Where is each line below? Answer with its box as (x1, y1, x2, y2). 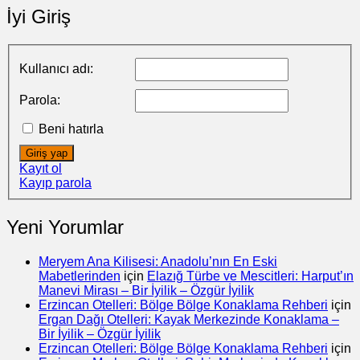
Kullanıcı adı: (19, 62, 93, 76)
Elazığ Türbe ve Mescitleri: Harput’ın (147, 269, 354, 284)
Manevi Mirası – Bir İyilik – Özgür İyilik (39, 284, 254, 298)
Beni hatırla (39, 122, 104, 137)
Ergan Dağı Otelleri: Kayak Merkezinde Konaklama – (39, 313, 339, 327)
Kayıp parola (19, 176, 92, 190)
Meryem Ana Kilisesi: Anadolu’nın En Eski (39, 255, 277, 269)
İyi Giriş (6, 5, 71, 27)
